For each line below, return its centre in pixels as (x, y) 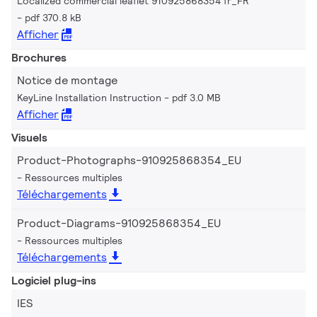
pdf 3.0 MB (196, 97)
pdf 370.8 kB (53, 17)
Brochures (39, 57)
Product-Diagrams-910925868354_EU (119, 223)
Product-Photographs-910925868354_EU (129, 160)
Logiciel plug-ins (54, 280)
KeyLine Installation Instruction (89, 97)
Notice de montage (67, 80)
